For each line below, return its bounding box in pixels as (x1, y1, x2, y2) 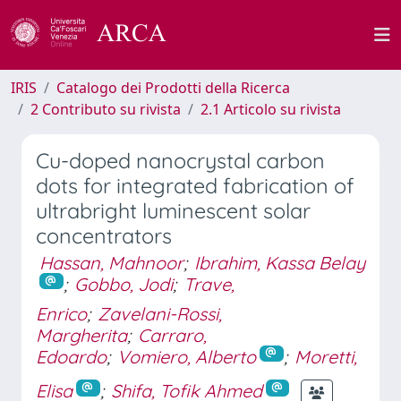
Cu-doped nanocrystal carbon (36, 148, 325, 174)
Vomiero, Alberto (117, 345, 256, 368)
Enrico (36, 302, 87, 325)
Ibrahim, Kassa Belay (194, 252, 365, 274)
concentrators (36, 223, 172, 249)
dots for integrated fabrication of (36, 173, 354, 199)
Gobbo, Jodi (73, 273, 173, 295)
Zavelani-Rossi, (98, 302, 222, 325)
